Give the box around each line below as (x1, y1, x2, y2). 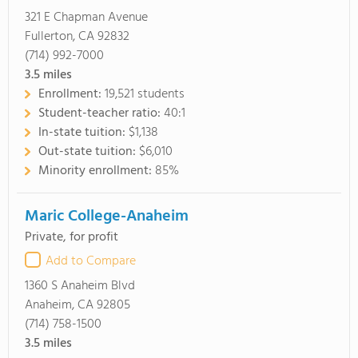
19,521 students (105, 84, 185, 105)
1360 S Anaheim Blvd (25, 276, 135, 296)
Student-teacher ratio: (38, 103, 164, 124)
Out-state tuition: (38, 141, 139, 162)
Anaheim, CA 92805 (25, 295, 130, 316)
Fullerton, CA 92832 (25, 26, 129, 47)
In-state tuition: (38, 122, 129, 143)
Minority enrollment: (38, 161, 155, 181)
